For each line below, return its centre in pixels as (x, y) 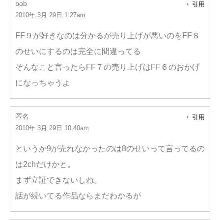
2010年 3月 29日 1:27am (50, 15)
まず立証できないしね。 (58, 180)
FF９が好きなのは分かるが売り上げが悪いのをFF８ (108, 36)
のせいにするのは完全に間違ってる (78, 51)
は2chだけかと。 (45, 164)
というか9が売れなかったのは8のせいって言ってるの (110, 149)
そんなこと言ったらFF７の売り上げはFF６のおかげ (108, 67)
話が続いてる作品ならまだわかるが (78, 196)
